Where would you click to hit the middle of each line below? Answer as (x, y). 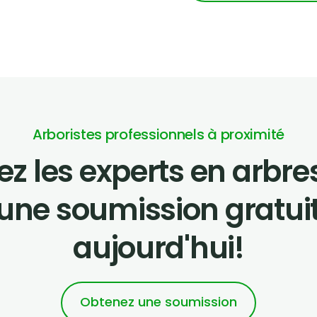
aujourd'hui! (158, 248)
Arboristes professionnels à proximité (158, 134)
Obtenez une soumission (158, 302)
